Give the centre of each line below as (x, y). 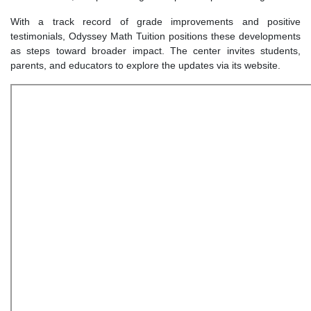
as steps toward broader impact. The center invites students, (155, 51)
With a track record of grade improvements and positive (155, 22)
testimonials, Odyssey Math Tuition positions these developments (155, 36)
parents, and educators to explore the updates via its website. (145, 66)
